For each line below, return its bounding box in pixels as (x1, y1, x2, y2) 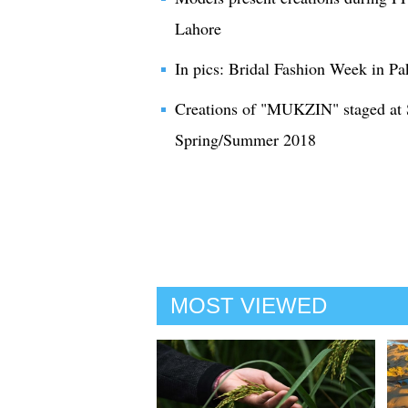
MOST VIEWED (170, 293, 327, 318)
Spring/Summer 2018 (175, 128, 316, 150)
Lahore (175, 17, 221, 39)
